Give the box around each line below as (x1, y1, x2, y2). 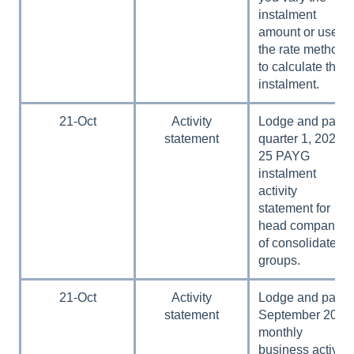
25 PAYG (258, 149, 311, 163)
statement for (258, 201, 331, 215)
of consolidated (258, 235, 345, 250)
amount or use (258, 24, 339, 39)
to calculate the (258, 59, 344, 73)
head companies (258, 218, 352, 232)
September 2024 (258, 307, 352, 322)
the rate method (258, 42, 346, 56)
